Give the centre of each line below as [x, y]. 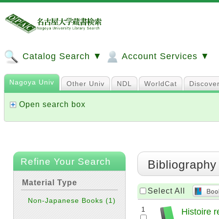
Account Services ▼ [164, 56]
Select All [166, 191]
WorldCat [161, 84]
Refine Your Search [66, 162]
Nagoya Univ [32, 82]
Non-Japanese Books [67, 200]
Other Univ [86, 84]
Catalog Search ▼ [61, 56]
